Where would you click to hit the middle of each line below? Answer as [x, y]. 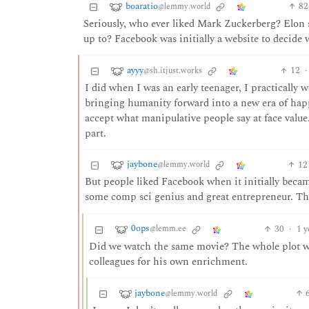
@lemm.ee [168, 229]
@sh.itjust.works [172, 70]
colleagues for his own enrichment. [168, 261]
